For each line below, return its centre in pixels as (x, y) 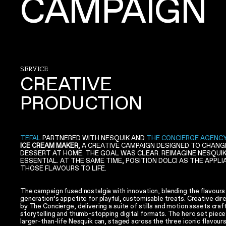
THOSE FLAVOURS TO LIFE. (63, 168)
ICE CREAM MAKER (49, 146)
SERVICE (34, 69)
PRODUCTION (81, 103)
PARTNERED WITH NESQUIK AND (94, 138)
